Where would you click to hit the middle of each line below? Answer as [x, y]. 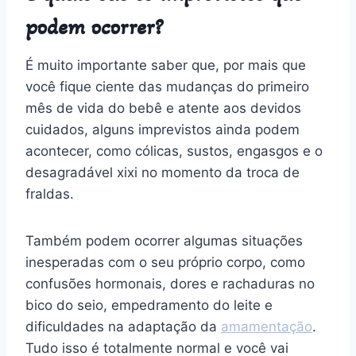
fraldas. [50, 193]
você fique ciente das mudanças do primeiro [167, 86]
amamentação [267, 326]
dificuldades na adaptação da [123, 326]
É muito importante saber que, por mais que [166, 65]
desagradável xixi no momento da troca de [163, 172]
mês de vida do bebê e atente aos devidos [163, 108]
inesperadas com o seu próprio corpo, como [165, 262]
